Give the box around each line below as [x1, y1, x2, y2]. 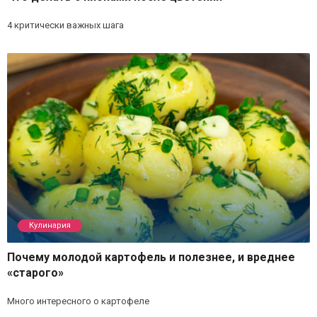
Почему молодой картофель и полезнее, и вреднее [7, 250, 295, 264]
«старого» [7, 265, 64, 279]
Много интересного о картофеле [7, 295, 149, 306]
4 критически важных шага [7, 20, 124, 31]
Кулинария [29, 220, 71, 230]
